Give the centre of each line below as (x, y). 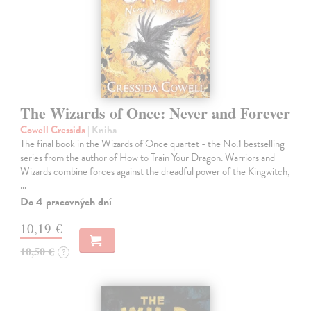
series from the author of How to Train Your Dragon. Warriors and (148, 157)
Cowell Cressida (54, 129)
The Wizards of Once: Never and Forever (155, 112)
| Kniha (102, 129)
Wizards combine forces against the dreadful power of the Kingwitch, (155, 171)
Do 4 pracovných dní (66, 202)
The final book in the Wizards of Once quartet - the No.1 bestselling (153, 143)
